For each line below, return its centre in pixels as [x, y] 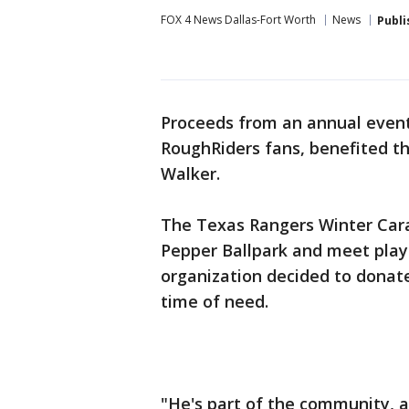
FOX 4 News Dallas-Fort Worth [238, 20]
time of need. [215, 301]
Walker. [190, 173]
